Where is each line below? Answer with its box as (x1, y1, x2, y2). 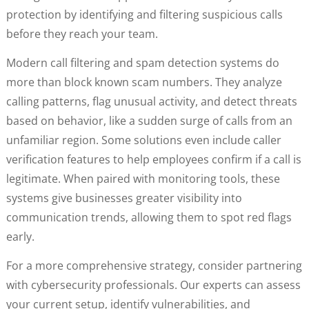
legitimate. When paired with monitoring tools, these (6, 171, 280, 186)
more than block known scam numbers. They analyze (6, 74, 282, 90)
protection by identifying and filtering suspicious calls (6, 6, 283, 22)
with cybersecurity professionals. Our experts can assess (6, 277, 301, 293)
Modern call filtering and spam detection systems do (6, 55, 279, 70)
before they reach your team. (6, 26, 158, 41)
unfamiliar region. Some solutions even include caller (6, 132, 281, 148)
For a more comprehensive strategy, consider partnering (6, 258, 302, 274)
